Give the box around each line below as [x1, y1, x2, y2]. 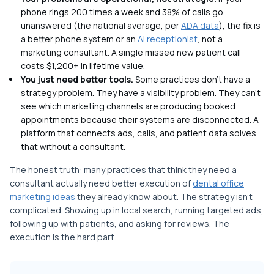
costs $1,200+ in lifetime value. [21, 60, 145, 72]
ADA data [181, 20, 219, 32]
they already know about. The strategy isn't [75, 191, 253, 203]
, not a [198, 33, 223, 45]
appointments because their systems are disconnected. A [21, 114, 259, 126]
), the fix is [219, 20, 261, 32]
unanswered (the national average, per [21, 20, 181, 32]
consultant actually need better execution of [10, 177, 193, 190]
